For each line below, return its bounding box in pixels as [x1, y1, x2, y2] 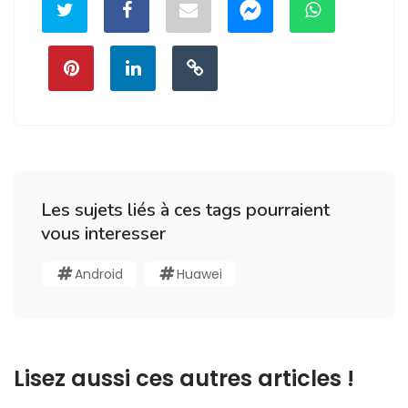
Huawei [177, 264, 222, 283]
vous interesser [41, 220, 166, 246]
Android [75, 264, 123, 283]
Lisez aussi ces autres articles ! [14, 362, 354, 393]
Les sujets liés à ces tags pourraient [41, 197, 330, 222]
